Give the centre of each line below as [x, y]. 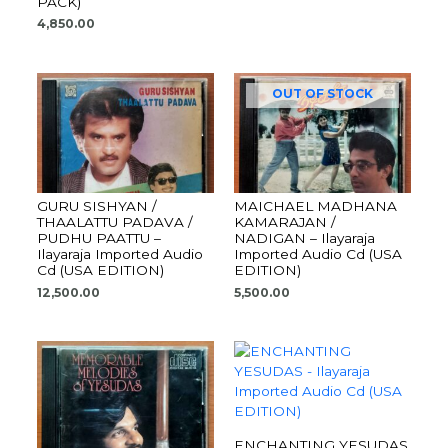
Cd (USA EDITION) [101, 269]
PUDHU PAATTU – [99, 237]
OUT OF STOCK [322, 93]
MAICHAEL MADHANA [315, 205]
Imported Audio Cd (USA [318, 253]
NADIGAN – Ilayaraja [304, 237]
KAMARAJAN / [285, 221]
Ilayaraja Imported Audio [120, 253]
